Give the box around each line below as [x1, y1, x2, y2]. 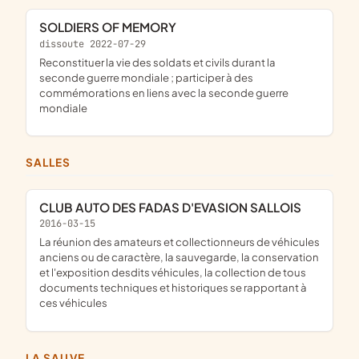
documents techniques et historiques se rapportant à [39, 280, 307, 295]
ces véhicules [39, 296, 107, 310]
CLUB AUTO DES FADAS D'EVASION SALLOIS [49, 199, 301, 215]
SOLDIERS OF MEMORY [47, 19, 176, 35]
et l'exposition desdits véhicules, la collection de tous [39, 265, 306, 280]
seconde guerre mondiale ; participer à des [39, 71, 253, 85]
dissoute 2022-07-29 [39, 37, 146, 50]
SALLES [34, 155, 71, 170]
